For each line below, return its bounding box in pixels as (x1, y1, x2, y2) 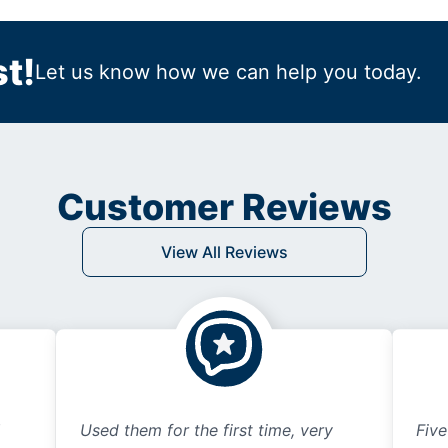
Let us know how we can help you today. (34, 60, 422, 85)
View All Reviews (160, 242, 288, 263)
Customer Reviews (56, 185, 392, 230)
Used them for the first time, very (79, 420, 333, 441)
